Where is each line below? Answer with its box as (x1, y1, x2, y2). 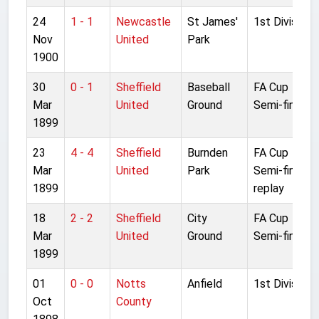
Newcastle (116, 14, 171, 28)
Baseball (187, 80, 230, 94)
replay (253, 181, 284, 195)
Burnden (187, 145, 228, 159)
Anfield (187, 276, 222, 291)
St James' (187, 14, 238, 28)
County (116, 294, 152, 308)
